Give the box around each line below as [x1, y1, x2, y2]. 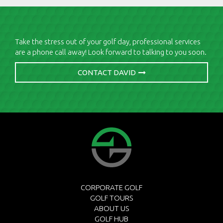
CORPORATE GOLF [81, 183, 142, 192]
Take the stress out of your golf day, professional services [15, 37, 201, 46]
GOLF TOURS [90, 194, 133, 203]
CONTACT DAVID [77, 68, 136, 77]
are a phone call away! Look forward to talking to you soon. [15, 48, 207, 57]
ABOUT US [94, 204, 129, 213]
